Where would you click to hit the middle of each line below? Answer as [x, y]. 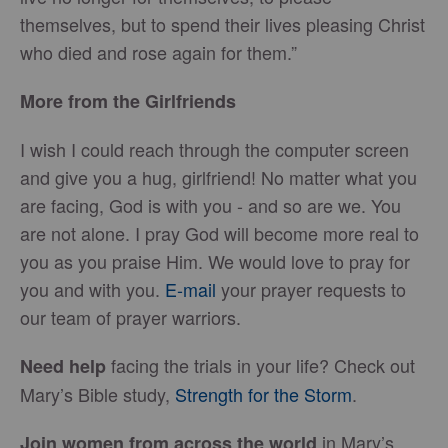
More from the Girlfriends [128, 101]
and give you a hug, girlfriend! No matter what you [218, 177]
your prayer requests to [311, 289]
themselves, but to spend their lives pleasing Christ [222, 24]
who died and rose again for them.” [158, 52]
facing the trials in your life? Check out [263, 365]
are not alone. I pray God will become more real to [219, 233]
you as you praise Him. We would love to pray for [215, 261]
